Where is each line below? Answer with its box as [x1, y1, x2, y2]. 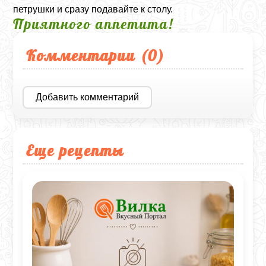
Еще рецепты [26, 140, 125, 160]
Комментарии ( [26, 45, 148, 65]
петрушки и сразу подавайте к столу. [13, 4, 173, 14]
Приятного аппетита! [13, 14, 174, 33]
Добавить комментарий [36, 91, 140, 102]
